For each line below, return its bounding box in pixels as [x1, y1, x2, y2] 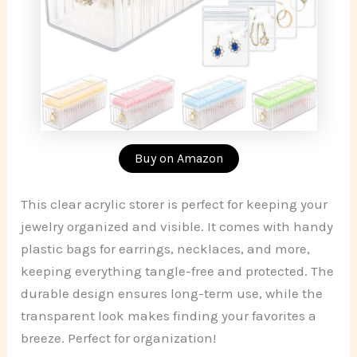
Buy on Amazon [134, 150, 223, 166]
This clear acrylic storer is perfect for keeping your [21, 196, 328, 213]
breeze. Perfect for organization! [21, 330, 217, 347]
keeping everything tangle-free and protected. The [21, 263, 335, 280]
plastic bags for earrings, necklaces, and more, [21, 241, 311, 257]
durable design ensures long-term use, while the [21, 285, 324, 302]
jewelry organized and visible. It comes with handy [21, 218, 334, 235]
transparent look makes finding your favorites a [21, 308, 317, 324]
